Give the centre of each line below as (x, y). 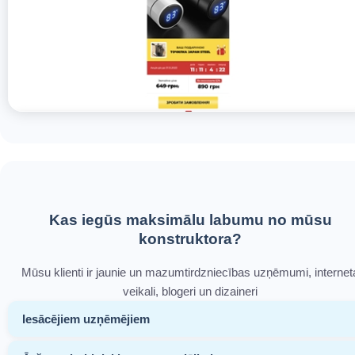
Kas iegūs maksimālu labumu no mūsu (190, 220)
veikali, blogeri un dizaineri (190, 292)
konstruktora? (190, 239)
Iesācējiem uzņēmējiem (86, 319)
